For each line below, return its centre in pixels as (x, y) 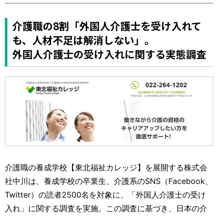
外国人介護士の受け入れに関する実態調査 (109, 54)
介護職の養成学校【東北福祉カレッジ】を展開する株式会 (106, 167)
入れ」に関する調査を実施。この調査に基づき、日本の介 (106, 208)
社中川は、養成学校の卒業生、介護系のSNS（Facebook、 (109, 181)
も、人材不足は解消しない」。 (83, 40)
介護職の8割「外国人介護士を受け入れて (107, 26)
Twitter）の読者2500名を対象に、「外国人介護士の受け (105, 194)
